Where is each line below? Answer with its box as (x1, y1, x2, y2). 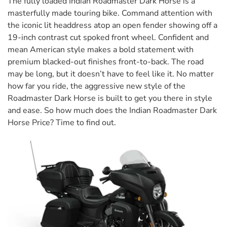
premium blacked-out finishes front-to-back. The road (8, 56, 204, 67)
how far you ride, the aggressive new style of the (8, 81, 185, 92)
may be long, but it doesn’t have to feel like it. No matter (8, 68, 214, 80)
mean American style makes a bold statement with (8, 44, 194, 55)
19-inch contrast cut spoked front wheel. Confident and (8, 32, 209, 43)
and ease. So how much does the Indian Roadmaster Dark (8, 105, 217, 116)
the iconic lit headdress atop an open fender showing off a (8, 20, 217, 31)
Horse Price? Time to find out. (8, 117, 116, 128)
